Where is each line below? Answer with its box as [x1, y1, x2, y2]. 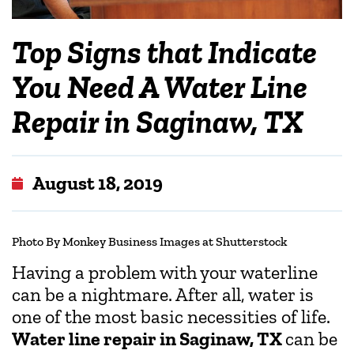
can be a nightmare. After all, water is [12, 282, 314, 306]
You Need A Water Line [12, 67, 307, 106]
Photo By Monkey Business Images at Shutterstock [12, 233, 287, 249]
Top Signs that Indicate [12, 32, 317, 71]
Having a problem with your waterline [12, 260, 318, 284]
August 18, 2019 [32, 171, 163, 194]
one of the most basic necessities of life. [12, 304, 330, 328]
